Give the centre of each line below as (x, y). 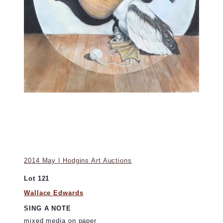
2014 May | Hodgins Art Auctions (78, 160)
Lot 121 (37, 178)
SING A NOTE (48, 209)
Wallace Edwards (54, 193)
